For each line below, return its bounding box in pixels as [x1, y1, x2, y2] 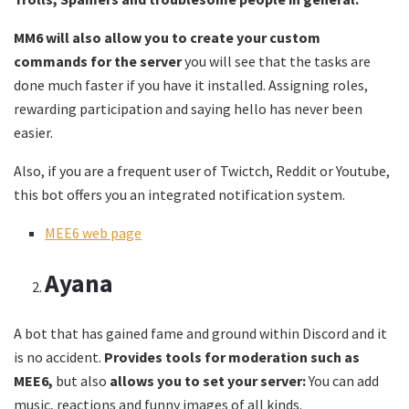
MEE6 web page [45, 223, 142, 242]
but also [56, 371, 110, 390]
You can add [309, 371, 379, 390]
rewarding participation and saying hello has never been [14, 99, 362, 118]
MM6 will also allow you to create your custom [14, 27, 320, 47]
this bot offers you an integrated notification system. [14, 184, 345, 204]
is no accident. [14, 347, 104, 366]
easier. [14, 122, 53, 142]
